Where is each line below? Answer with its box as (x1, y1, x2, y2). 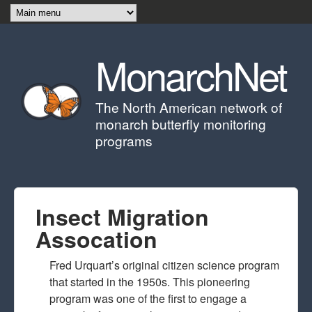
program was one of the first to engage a (49, 290, 247, 306)
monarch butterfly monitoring (95, 114, 266, 133)
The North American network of (95, 97, 282, 116)
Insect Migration (36, 201, 209, 233)
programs (95, 131, 153, 150)
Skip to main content (89, 3, 189, 19)
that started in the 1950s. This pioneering (49, 274, 250, 290)
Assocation (36, 223, 157, 255)
